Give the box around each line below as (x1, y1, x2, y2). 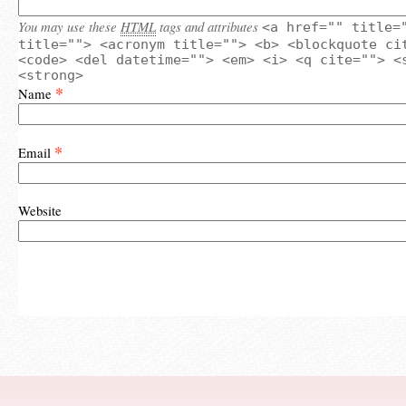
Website (18, 201, 62, 220)
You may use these (18, 17, 121, 36)
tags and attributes (156, 17, 258, 36)
